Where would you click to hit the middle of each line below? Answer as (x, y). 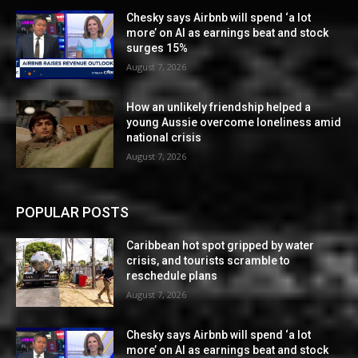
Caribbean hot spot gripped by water (221, 246)
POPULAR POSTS (72, 213)
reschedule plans (172, 276)
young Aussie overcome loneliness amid (234, 122)
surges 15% (157, 48)
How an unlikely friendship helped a (219, 107)
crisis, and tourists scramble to (209, 261)
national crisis (164, 137)
